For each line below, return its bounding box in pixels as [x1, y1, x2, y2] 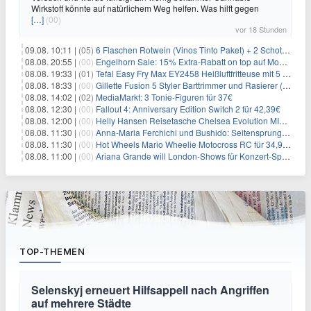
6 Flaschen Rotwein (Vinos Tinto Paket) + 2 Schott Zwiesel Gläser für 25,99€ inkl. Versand [96, 44, 282, 56]
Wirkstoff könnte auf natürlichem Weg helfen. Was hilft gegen [31, 2, 259, 15]
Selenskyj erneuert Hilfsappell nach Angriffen [31, 282, 269, 299]
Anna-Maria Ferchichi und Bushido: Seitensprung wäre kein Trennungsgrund [96, 126, 282, 139]
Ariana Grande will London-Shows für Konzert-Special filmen [96, 150, 282, 162]
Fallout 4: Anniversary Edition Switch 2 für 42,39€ [96, 103, 280, 115]
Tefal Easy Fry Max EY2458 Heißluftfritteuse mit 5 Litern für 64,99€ [96, 67, 283, 80]
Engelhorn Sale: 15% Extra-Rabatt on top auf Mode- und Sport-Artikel [96, 56, 279, 68]
